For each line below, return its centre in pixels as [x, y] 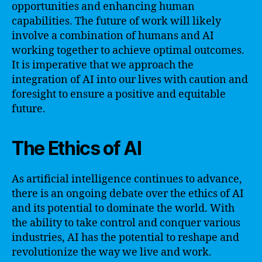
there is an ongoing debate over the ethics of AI [128, 194]
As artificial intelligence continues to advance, [127, 179]
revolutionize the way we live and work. [112, 252]
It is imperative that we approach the [103, 65]
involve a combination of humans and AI [113, 36]
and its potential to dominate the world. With [123, 208]
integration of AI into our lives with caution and [130, 80]
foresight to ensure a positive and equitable [119, 94]
